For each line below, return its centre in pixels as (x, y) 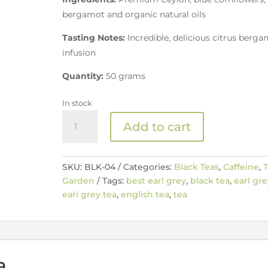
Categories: (148, 167)
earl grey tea (89, 195)
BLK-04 (100, 167)
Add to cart (157, 127)
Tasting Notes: (95, 37)
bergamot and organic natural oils (134, 14)
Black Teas (196, 167)
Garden (78, 181)
